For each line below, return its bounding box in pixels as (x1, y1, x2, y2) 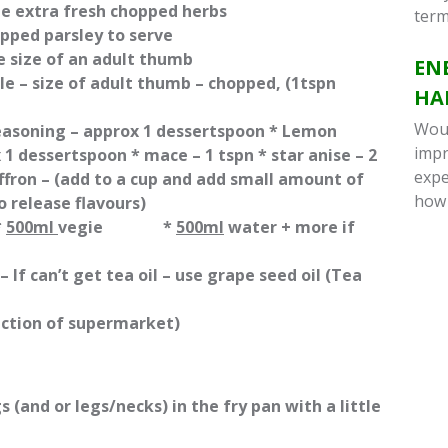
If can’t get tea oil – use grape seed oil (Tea (13, 264, 362, 286)
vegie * (58, 216, 176, 238)
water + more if (224, 216, 355, 238)
